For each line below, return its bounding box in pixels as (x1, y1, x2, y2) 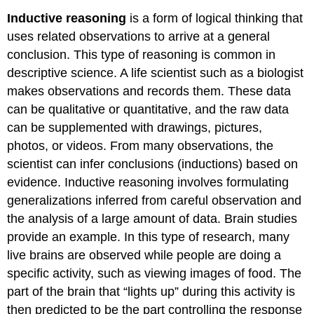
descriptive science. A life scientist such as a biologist (7, 65, 304, 80)
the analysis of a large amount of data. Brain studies (7, 211, 298, 226)
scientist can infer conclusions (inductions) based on (7, 156, 299, 171)
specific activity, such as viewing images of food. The (7, 266, 302, 280)
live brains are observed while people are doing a (7, 247, 282, 262)
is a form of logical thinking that (126, 11, 303, 25)
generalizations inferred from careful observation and (7, 193, 302, 207)
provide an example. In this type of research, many (7, 229, 290, 244)
